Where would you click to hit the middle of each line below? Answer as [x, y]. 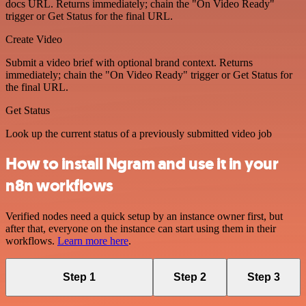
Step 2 [190, 277]
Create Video [34, 39]
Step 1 [79, 277]
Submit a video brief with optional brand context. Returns [129, 62]
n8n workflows [59, 186]
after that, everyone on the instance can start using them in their [141, 229]
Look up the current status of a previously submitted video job [139, 133]
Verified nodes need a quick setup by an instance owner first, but [144, 217]
